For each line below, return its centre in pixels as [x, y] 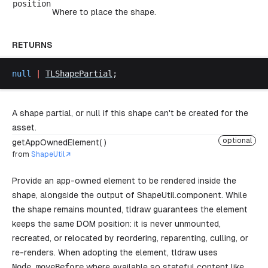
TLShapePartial [79, 74]
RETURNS [32, 45]
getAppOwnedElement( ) [59, 142]
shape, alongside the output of [74, 195]
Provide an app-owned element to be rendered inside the [124, 181]
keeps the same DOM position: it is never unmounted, [116, 224]
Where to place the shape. [104, 12]
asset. [24, 127]
